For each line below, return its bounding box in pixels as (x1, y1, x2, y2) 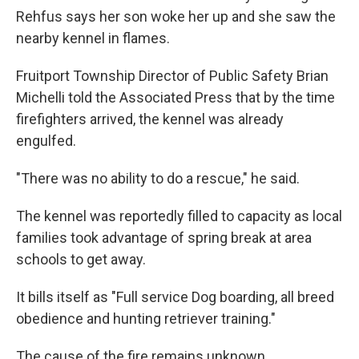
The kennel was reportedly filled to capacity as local (16, 208, 342, 224)
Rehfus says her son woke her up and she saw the (16, 8, 336, 25)
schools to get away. (16, 251, 146, 268)
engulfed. (16, 132, 76, 149)
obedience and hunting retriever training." (16, 310, 276, 327)
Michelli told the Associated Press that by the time (16, 89, 335, 106)
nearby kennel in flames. (16, 30, 170, 46)
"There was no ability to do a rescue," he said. (16, 170, 300, 187)
